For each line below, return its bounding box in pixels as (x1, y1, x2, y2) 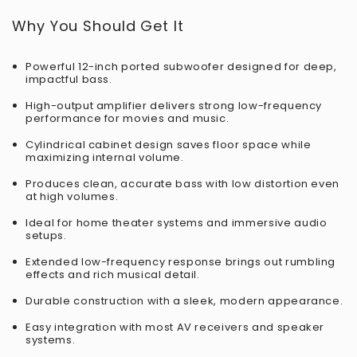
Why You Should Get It (12, 16, 184, 36)
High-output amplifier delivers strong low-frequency (25, 98, 323, 113)
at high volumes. (25, 189, 119, 204)
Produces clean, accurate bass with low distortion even (25, 176, 340, 191)
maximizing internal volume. (25, 150, 184, 165)
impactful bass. (25, 72, 112, 87)
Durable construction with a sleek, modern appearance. (25, 293, 343, 308)
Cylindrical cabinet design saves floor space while (25, 137, 312, 152)
